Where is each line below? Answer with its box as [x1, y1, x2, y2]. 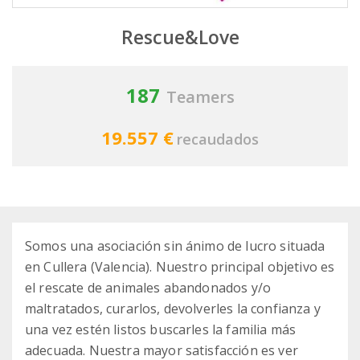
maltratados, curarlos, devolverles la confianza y [25, 300, 321, 318]
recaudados [177, 129, 259, 149]
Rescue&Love [121, 24, 239, 51]
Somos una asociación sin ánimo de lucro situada [25, 237, 325, 256]
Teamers [166, 86, 235, 108]
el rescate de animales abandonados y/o [25, 279, 272, 297]
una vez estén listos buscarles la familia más [25, 321, 297, 339]
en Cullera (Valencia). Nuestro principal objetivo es [25, 258, 335, 276]
